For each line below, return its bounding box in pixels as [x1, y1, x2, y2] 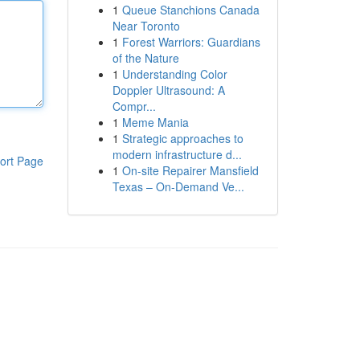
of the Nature [112, 50, 179, 66]
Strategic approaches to [121, 130, 243, 146]
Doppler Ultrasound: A [112, 82, 225, 98]
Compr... [112, 98, 156, 114]
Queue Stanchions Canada [121, 2, 260, 18]
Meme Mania [121, 114, 189, 130]
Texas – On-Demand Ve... [112, 178, 244, 194]
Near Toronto [112, 18, 180, 34]
